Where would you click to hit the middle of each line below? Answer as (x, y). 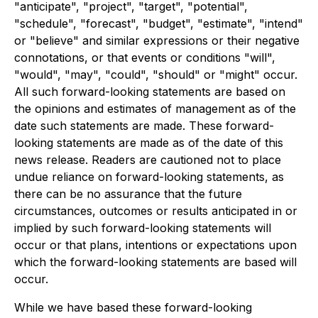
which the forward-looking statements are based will (155, 262)
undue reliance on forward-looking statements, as (149, 177)
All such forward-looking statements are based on (150, 92)
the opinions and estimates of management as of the (155, 109)
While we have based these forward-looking (133, 307)
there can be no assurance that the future (128, 194)
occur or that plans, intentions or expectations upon (155, 245)
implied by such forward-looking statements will (143, 228)
